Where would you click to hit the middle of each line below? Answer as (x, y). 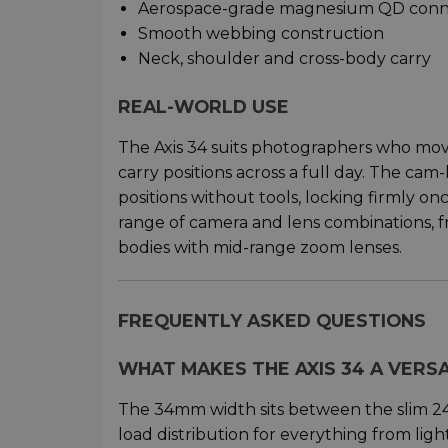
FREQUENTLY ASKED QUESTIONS (272, 320)
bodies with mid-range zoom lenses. (260, 247)
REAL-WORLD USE (203, 106)
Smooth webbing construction (261, 33)
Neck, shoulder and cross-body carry (284, 58)
